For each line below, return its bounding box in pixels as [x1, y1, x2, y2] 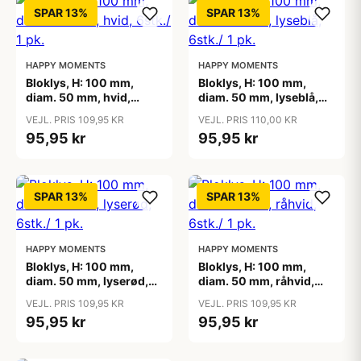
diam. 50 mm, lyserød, [26, 274, 148, 288]
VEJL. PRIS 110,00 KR [198, 114, 297, 126]
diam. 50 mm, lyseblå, [198, 90, 318, 104]
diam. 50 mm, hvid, [26, 90, 131, 104]
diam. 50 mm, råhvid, [198, 274, 314, 288]
